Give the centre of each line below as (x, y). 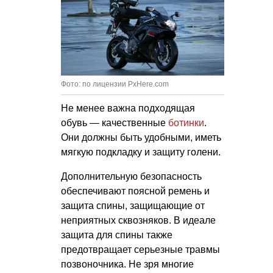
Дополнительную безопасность (131, 176)
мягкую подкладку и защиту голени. (141, 152)
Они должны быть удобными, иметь (141, 137)
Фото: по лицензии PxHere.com (115, 84)
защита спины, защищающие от (133, 205)
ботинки (186, 122)
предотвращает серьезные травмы (140, 249)
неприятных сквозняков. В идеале (138, 220)
